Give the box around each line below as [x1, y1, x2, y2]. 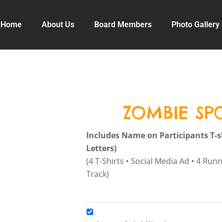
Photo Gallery [171, 20, 220, 29]
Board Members [94, 20, 152, 29]
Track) [86, 168, 109, 179]
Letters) [86, 143, 116, 154]
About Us [41, 20, 74, 29]
